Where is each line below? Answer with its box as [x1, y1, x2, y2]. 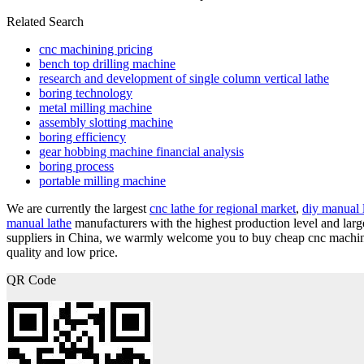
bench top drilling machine [39, 56, 175, 71]
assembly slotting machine [39, 115, 173, 129]
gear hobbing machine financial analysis [39, 144, 244, 158]
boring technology [39, 85, 132, 100]
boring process [39, 158, 114, 173]
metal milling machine [39, 100, 152, 115]
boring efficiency [39, 129, 126, 144]
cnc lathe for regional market [149, 201, 296, 215]
